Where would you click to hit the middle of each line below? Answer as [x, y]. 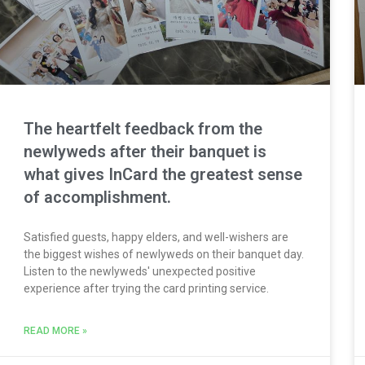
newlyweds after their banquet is [145, 152]
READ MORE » [55, 331]
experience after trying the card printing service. [146, 289]
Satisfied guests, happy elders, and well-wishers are [156, 237]
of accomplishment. [97, 198]
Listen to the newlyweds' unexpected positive [139, 272]
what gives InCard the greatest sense [163, 175]
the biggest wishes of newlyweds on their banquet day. [163, 255]
